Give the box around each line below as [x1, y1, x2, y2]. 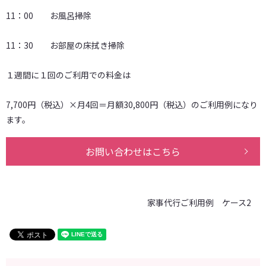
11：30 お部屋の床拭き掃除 [6, 39, 125, 51]
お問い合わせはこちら [85, 144, 180, 159]
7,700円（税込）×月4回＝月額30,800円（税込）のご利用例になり [6, 98, 258, 110]
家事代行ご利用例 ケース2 [147, 197, 251, 209]
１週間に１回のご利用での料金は [6, 68, 131, 81]
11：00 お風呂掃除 [6, 9, 91, 21]
